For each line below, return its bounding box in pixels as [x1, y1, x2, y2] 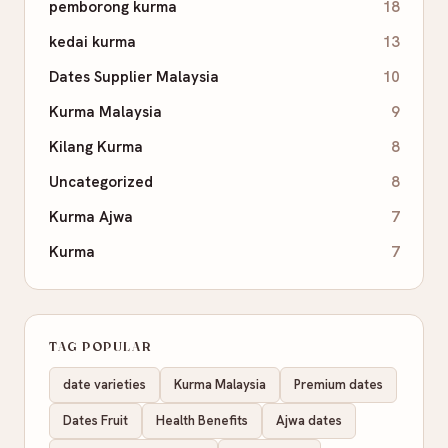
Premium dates [294, 376, 383, 394]
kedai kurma [49, 32, 136, 53]
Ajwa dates [276, 412, 342, 430]
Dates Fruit [63, 412, 128, 430]
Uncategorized [49, 172, 153, 193]
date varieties [63, 376, 146, 394]
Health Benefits [156, 412, 248, 430]
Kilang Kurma [49, 137, 143, 158]
